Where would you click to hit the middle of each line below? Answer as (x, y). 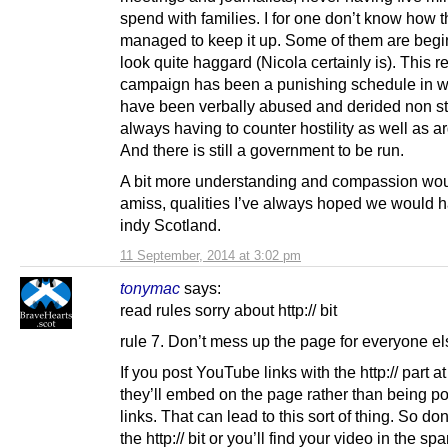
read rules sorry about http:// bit (228, 309)
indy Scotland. (170, 224)
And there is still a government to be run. (262, 149)
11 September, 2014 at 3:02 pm (210, 255)
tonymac (150, 287)
